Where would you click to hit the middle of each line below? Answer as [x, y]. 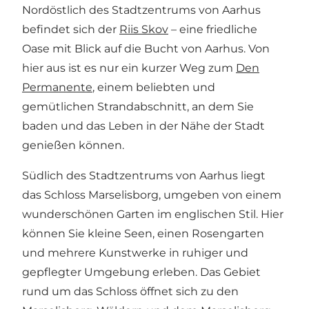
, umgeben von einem [220, 195]
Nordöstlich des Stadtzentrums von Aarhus [141, 10]
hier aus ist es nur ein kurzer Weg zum [129, 68]
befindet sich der [71, 29]
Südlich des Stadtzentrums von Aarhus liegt [144, 175]
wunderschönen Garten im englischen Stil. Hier [153, 214]
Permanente [57, 87]
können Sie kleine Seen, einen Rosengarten [143, 233]
